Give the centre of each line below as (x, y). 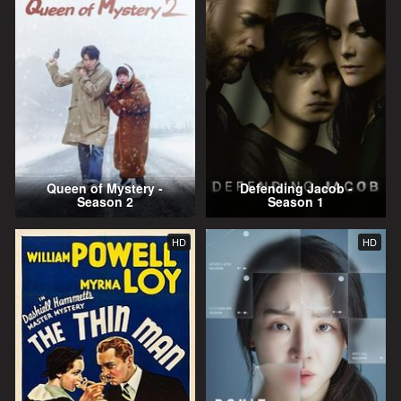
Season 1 (296, 201)
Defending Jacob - (296, 188)
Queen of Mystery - (105, 188)
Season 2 (105, 201)
